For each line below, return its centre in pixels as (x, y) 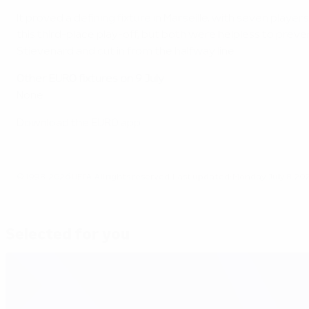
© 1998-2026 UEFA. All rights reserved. (94, 177)
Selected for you (68, 235)
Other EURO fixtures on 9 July (90, 79)
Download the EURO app (79, 123)
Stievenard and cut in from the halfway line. (126, 52)
